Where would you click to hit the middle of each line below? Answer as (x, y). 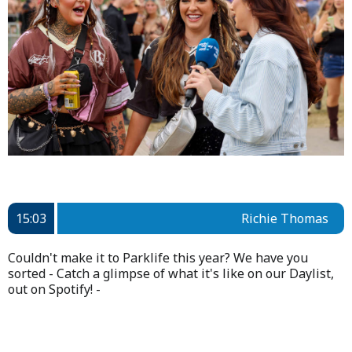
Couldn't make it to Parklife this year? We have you (158, 257)
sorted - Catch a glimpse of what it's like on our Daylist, (171, 273)
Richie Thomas (285, 218)
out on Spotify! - (56, 289)
